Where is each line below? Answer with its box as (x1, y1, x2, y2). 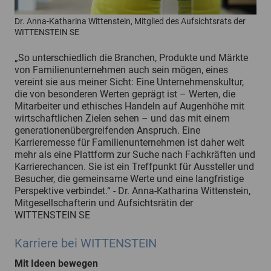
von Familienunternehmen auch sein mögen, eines (15, 64, 228, 76)
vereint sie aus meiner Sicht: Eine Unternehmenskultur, (15, 76, 244, 88)
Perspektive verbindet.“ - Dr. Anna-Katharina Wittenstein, (15, 184, 250, 197)
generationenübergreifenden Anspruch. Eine (15, 124, 200, 136)
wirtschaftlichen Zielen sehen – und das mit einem (15, 112, 230, 124)
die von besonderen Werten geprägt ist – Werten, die (15, 88, 235, 100)
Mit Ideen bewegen (15, 257, 98, 269)
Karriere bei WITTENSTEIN (15, 235, 157, 250)
